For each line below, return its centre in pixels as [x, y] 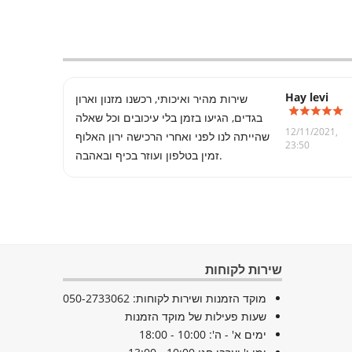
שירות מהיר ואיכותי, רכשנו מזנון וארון [162, 99]
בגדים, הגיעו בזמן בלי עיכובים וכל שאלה [169, 117]
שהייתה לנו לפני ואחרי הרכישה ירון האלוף [173, 136]
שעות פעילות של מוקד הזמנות [196, 316]
